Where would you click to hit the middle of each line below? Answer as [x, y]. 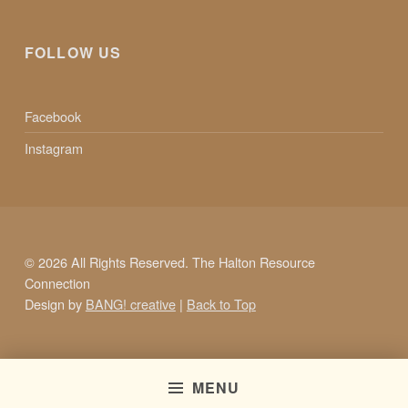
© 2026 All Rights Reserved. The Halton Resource [169, 262]
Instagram [53, 148]
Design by [55, 304]
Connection [57, 283]
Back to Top [221, 304]
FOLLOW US [73, 52]
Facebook [52, 117]
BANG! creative [130, 304]
